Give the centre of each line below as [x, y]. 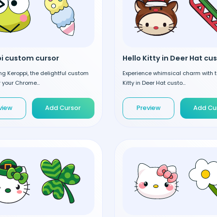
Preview [148, 108]
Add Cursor [63, 108]
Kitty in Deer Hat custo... [154, 83]
